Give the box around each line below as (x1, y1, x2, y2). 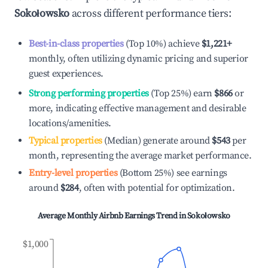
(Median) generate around (102, 135, 210, 147)
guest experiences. (29, 68, 103, 80)
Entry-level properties (29, 167, 118, 179)
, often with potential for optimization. (78, 182, 235, 194)
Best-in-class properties (29, 38, 124, 50)
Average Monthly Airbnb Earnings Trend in (38, 211, 187, 221)
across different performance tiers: (69, 7, 232, 20)
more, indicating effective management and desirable (29, 102, 246, 114)
